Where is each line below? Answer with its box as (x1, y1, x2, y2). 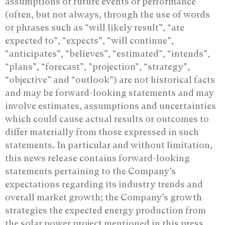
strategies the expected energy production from (5, 204, 206, 215)
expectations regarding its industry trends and (5, 178, 203, 189)
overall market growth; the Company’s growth (5, 191, 202, 202)
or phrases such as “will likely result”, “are (5, 22, 184, 33)
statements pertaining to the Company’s (5, 165, 176, 176)
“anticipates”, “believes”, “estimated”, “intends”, (5, 48, 210, 59)
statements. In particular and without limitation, (5, 139, 212, 150)
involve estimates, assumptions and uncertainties (5, 100, 216, 111)
